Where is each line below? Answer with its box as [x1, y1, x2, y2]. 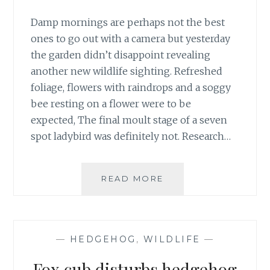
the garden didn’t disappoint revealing [31, 49, 211, 61]
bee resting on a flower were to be [31, 98, 192, 110]
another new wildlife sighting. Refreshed [31, 65, 223, 78]
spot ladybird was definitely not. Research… [31, 130, 231, 143]
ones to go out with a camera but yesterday [31, 33, 231, 45]
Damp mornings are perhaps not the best [31, 16, 225, 29]
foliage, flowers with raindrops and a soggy [31, 81, 231, 94]
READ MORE [101, 174, 164, 184]
